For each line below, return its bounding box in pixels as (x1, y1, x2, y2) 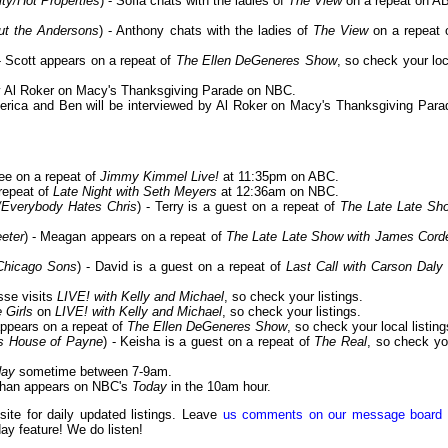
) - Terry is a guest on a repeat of (136, 199, 341, 215)
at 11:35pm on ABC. (219, 169, 339, 185)
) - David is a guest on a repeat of (77, 259, 286, 275)
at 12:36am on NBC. (217, 184, 339, 200)
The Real (314, 334, 368, 350)
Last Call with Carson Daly (285, 259, 443, 275)
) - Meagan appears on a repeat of (23, 229, 227, 245)
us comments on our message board (222, 407, 443, 423)
